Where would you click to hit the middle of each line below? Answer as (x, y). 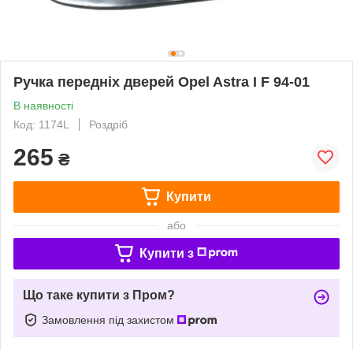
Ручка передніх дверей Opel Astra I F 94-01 (162, 82)
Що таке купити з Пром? (99, 295)
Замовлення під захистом (110, 320)
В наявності (43, 105)
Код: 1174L (41, 124)
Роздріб (108, 124)
